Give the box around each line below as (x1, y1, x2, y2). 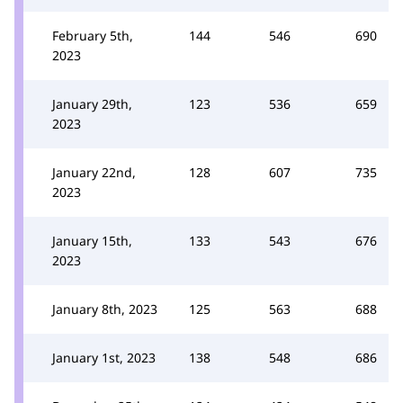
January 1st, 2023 (52, 349, 156, 366)
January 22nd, (52, 164, 136, 181)
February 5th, (52, 27, 133, 44)
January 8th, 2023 (52, 300, 157, 318)
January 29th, (52, 95, 132, 112)
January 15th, (52, 232, 132, 249)
